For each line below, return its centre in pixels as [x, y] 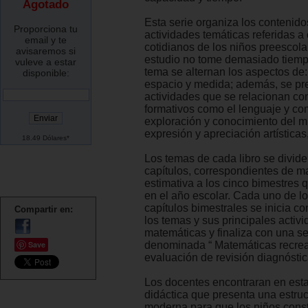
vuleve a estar [46, 62]
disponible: [46, 73]
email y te [46, 40]
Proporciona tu [46, 29]
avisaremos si [46, 51]
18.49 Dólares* [46, 138]
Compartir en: [44, 210]
